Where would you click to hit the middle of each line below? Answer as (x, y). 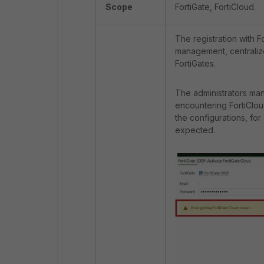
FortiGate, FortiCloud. (215, 7)
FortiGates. (195, 63)
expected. (196, 130)
